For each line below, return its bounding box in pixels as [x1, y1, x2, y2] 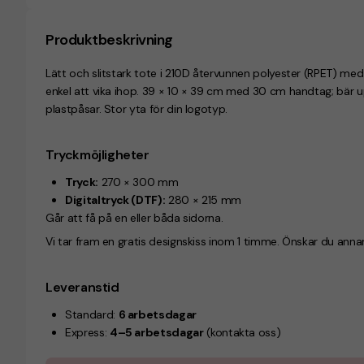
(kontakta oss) [203, 325, 281, 340]
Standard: [65, 307, 119, 322]
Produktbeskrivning [45, 30, 173, 50]
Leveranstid [45, 279, 119, 296]
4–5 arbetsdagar [109, 325, 204, 340]
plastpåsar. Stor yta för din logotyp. [45, 102, 228, 116]
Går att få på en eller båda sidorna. [45, 210, 223, 225]
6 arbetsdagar [118, 307, 197, 322]
